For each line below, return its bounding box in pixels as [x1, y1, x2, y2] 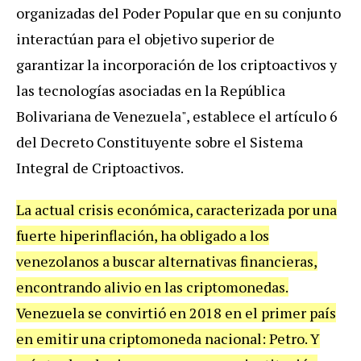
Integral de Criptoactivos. [16, 157, 184, 177]
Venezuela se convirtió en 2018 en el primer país [16, 302, 336, 322]
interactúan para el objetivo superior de [16, 28, 275, 48]
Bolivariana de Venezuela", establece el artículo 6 [16, 106, 338, 126]
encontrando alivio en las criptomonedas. [16, 276, 288, 297]
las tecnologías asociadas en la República [16, 80, 285, 100]
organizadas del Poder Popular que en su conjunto [16, 2, 341, 23]
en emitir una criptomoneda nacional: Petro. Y [16, 328, 320, 348]
